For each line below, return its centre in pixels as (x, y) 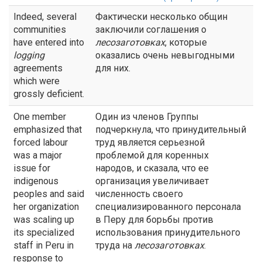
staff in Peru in (44, 245)
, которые (186, 42)
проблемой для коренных (152, 155)
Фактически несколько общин (161, 17)
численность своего (139, 194)
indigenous (36, 181)
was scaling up (44, 220)
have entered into (49, 42)
